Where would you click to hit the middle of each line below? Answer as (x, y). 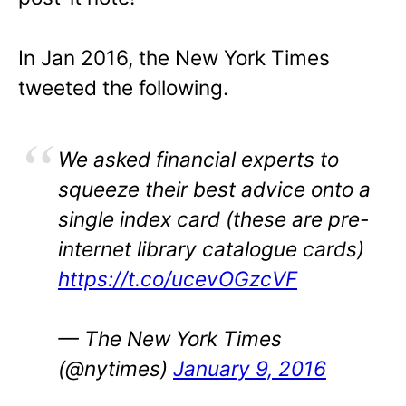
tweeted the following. (123, 87)
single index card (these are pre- (213, 218)
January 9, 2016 (250, 369)
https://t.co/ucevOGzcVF (178, 278)
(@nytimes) (116, 369)
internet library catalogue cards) (211, 248)
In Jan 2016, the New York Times (174, 57)
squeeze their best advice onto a (214, 188)
